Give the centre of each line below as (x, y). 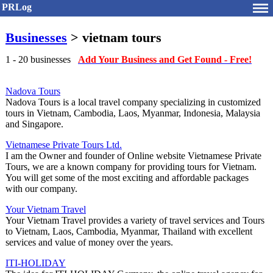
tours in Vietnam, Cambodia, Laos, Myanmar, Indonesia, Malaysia (133, 113)
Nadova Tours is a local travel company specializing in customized (133, 102)
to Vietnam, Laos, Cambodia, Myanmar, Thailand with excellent (129, 232)
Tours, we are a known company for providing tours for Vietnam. (131, 167)
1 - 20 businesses (42, 60)
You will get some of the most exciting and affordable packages (127, 178)
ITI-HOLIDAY (36, 263)
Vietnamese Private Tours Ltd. (64, 145)
